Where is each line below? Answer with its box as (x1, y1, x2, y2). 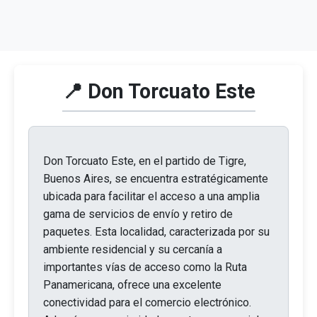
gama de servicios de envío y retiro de (43, 207, 233, 221)
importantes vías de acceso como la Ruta (43, 260, 247, 274)
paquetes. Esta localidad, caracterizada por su (43, 225, 270, 238)
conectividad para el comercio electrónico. (43, 296, 251, 309)
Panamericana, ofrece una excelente (43, 278, 221, 292)
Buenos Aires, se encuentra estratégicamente (43, 172, 268, 185)
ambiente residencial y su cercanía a (43, 243, 222, 256)
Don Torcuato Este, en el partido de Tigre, (43, 154, 246, 168)
